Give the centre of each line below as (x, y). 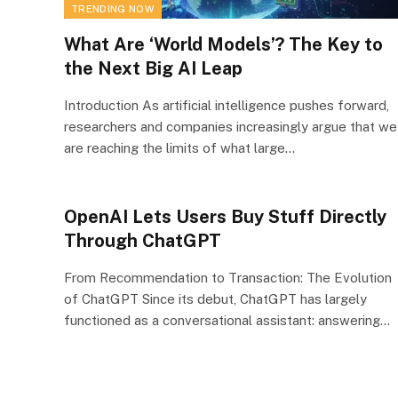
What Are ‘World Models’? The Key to (223, 44)
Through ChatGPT (143, 240)
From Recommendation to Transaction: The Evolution (228, 277)
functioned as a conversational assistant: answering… (227, 320)
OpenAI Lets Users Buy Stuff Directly (225, 216)
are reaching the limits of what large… (179, 147)
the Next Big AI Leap (153, 68)
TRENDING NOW (113, 8)
